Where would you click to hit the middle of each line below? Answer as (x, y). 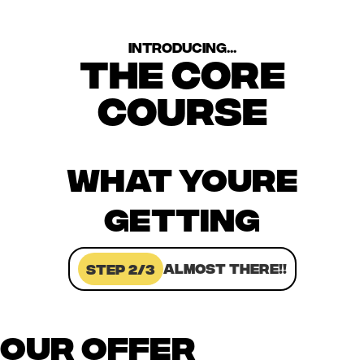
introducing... (182, 47)
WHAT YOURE (182, 177)
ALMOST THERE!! (225, 268)
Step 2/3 (120, 269)
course (182, 108)
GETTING (182, 217)
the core (182, 71)
